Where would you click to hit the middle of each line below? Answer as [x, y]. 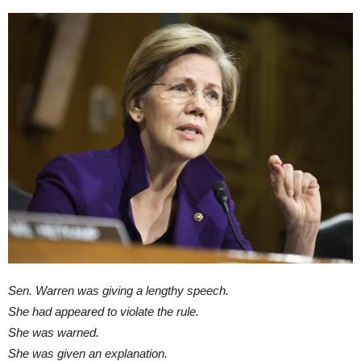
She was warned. [54, 333]
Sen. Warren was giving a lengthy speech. [118, 291]
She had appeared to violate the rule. [104, 312]
